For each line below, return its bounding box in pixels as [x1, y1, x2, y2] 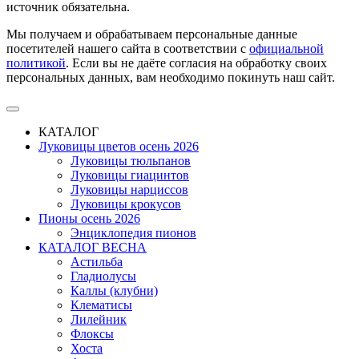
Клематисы [71, 297, 132, 312]
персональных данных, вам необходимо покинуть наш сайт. [6, 70, 335, 84]
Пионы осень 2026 [38, 211, 140, 225]
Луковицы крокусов [71, 196, 181, 211]
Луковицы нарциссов [71, 182, 188, 196]
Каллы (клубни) [71, 283, 158, 297]
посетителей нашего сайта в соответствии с [6, 41, 249, 55]
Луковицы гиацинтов [71, 167, 189, 182]
